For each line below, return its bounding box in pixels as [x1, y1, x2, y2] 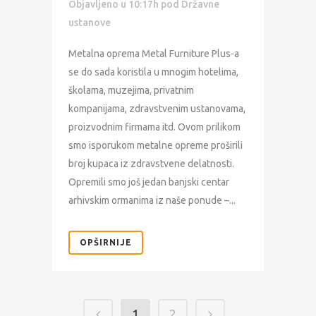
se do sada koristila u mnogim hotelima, [68, 66, 238, 78]
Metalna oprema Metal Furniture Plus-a [68, 48, 239, 60]
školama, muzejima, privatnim [68, 85, 194, 97]
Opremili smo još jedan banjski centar [68, 176, 229, 188]
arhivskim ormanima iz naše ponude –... [68, 195, 236, 207]
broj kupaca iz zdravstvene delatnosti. [68, 158, 234, 170]
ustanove [68, 17, 111, 29]
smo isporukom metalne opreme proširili [68, 140, 243, 152]
